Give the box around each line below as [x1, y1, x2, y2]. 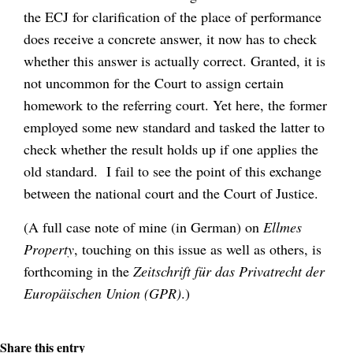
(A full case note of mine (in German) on [24, 217, 263, 237]
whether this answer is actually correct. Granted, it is [24, 50, 325, 70]
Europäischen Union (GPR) [24, 284, 181, 303]
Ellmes [263, 217, 302, 237]
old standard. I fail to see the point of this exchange [24, 161, 321, 180]
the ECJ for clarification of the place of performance [24, 6, 321, 26]
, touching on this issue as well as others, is [74, 240, 321, 259]
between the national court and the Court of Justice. [24, 183, 318, 203]
